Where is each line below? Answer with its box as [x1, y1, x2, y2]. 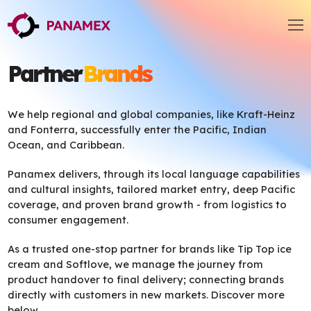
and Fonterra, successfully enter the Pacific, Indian [8, 123, 267, 137]
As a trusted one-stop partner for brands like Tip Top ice [8, 242, 292, 256]
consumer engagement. [8, 213, 129, 227]
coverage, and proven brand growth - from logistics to [8, 198, 287, 212]
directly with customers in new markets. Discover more [8, 288, 285, 302]
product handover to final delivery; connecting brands [8, 273, 285, 287]
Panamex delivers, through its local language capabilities [8, 167, 301, 181]
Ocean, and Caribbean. [8, 138, 125, 152]
